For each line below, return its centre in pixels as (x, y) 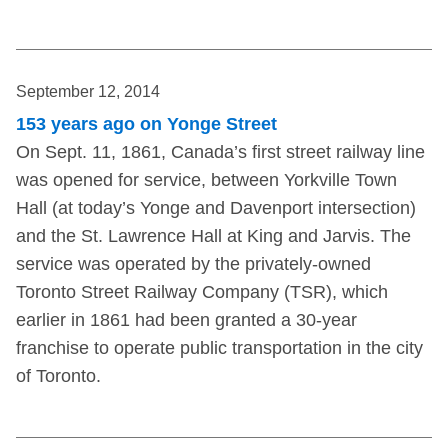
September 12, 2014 (88, 92)
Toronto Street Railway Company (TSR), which (202, 292)
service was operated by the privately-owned (193, 264)
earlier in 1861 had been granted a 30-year (186, 320)
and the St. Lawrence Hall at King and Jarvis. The (213, 236)
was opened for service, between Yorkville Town (206, 180)
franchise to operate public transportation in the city (219, 348)
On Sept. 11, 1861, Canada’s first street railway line (220, 152)
